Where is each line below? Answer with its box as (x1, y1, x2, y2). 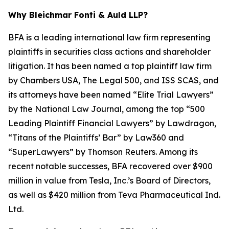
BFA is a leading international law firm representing (8, 32, 211, 42)
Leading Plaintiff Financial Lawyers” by (8, 118, 167, 128)
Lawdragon (167, 118, 214, 128)
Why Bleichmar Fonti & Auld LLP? (8, 10, 148, 20)
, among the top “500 (122, 104, 205, 114)
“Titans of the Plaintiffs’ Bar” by (8, 132, 135, 143)
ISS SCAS (162, 75, 199, 85)
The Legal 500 (82, 75, 140, 85)
